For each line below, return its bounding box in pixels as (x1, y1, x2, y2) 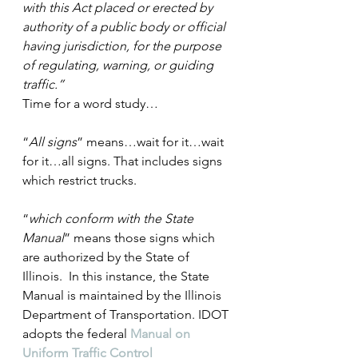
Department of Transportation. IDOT (22, 307, 232, 322)
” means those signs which (64, 230, 218, 245)
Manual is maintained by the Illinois (22, 288, 225, 303)
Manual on (130, 326, 193, 341)
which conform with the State (29, 211, 197, 226)
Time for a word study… (22, 96, 158, 111)
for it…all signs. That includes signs (22, 153, 225, 169)
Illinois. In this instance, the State (22, 268, 213, 284)
